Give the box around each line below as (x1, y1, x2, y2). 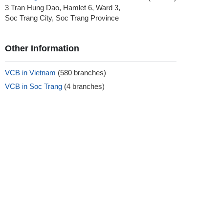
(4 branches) (64, 82, 105, 91)
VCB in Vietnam (5, 68, 58, 77)
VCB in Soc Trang (5, 82, 64, 91)
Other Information (5, 44, 79, 54)
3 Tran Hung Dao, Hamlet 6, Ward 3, (5, 3, 120, 12)
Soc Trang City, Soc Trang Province (5, 14, 119, 22)
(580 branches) (58, 68, 106, 77)
